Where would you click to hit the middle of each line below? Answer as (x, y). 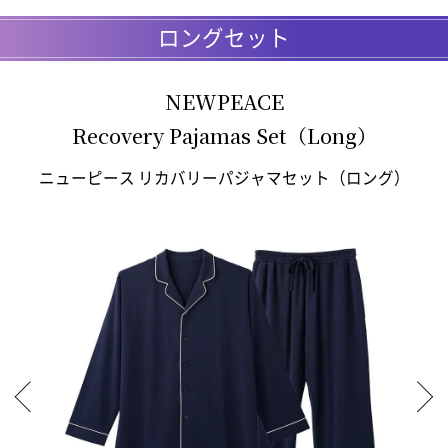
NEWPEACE (224, 102)
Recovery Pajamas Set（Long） (224, 136)
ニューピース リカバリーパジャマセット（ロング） (224, 178)
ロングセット (224, 38)
